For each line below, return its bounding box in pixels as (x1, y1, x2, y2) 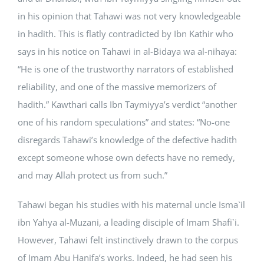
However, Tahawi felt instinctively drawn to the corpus (18, 234, 238, 246)
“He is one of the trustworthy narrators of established (18, 63, 233, 75)
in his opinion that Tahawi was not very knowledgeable (18, 10, 240, 22)
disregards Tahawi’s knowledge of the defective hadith (18, 134, 237, 146)
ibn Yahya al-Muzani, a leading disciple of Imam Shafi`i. (18, 216, 239, 228)
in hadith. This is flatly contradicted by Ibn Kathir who (18, 28, 233, 39)
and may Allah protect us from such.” (18, 169, 167, 181)
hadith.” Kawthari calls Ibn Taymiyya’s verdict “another (18, 98, 237, 110)
